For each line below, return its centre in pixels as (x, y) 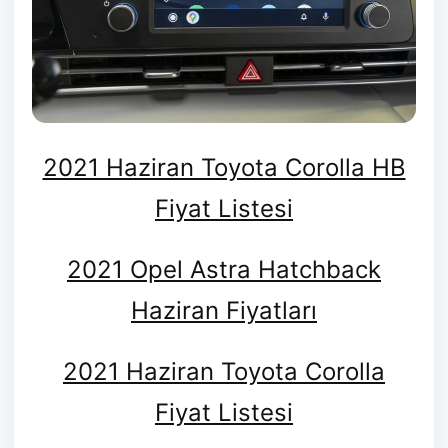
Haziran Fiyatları (224, 310)
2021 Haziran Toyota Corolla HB (224, 167)
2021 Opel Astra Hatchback (224, 269)
